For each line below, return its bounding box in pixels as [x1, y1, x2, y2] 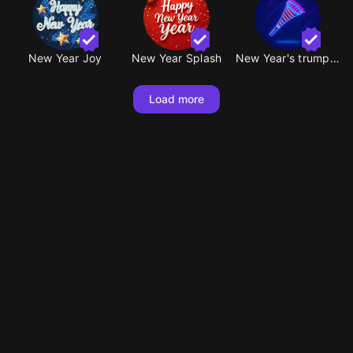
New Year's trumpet [329, 51, 340, 65]
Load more [148, 92, 205, 106]
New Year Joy [28, 51, 102, 65]
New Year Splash [131, 51, 222, 65]
